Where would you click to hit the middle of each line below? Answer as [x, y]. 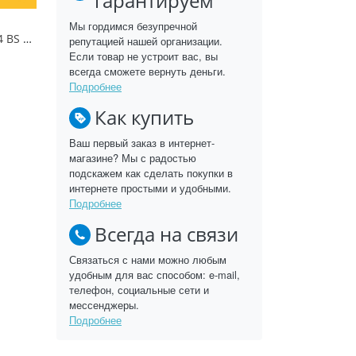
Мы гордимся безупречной [133, 26]
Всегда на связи [166, 234]
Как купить [144, 117]
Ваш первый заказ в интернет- [142, 143]
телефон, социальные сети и [139, 290]
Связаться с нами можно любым [148, 259]
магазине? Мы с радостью [133, 158]
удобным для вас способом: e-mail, [155, 275]
